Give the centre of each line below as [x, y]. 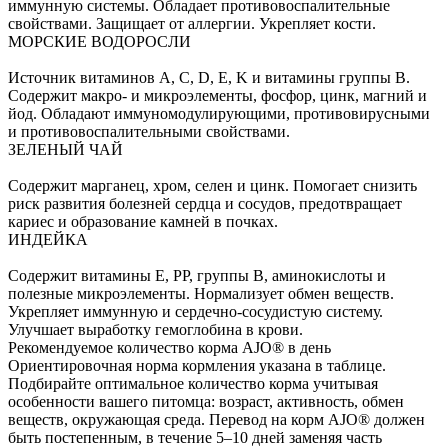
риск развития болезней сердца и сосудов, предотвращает [205, 204]
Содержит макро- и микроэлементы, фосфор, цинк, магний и [217, 96]
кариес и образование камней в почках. [143, 222]
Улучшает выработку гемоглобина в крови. [155, 330]
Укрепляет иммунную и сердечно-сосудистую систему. [195, 312]
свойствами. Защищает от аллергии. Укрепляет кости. [192, 24]
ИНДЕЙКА [48, 240]
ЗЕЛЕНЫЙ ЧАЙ [65, 150]
